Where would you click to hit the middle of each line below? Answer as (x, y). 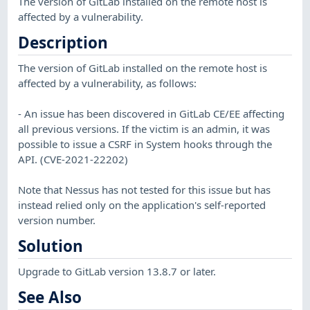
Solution (51, 246)
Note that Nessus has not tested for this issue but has (145, 189)
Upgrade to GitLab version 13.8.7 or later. (117, 271)
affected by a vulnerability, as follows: (108, 83)
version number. (57, 220)
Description (63, 43)
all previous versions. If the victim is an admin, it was (144, 128)
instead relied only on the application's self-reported (142, 204)
